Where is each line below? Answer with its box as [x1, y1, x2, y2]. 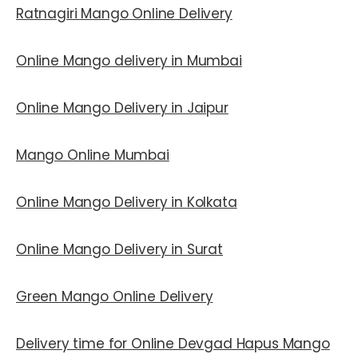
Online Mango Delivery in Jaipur [16, 98, 229, 118]
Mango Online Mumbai [16, 145, 169, 165]
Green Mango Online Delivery [16, 287, 213, 307]
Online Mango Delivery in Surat [16, 240, 223, 260]
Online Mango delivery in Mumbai [16, 51, 242, 71]
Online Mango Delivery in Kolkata [16, 193, 237, 213]
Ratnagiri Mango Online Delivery [16, 4, 233, 24]
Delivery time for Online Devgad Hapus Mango [16, 334, 330, 354]
